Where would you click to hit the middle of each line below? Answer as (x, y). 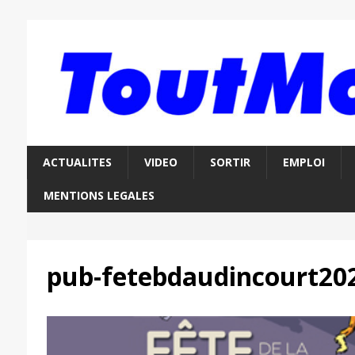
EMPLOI (303, 162)
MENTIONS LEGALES (99, 196)
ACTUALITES (77, 162)
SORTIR (230, 162)
